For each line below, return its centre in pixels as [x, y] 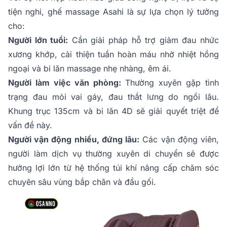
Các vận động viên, [179, 140]
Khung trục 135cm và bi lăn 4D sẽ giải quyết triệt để [113, 111]
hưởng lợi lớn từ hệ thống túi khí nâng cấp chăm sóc [113, 168]
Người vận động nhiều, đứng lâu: [74, 140]
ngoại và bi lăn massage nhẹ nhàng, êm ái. [90, 69]
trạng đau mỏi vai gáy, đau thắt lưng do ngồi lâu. [113, 97]
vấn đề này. [30, 125]
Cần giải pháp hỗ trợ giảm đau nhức [144, 40]
